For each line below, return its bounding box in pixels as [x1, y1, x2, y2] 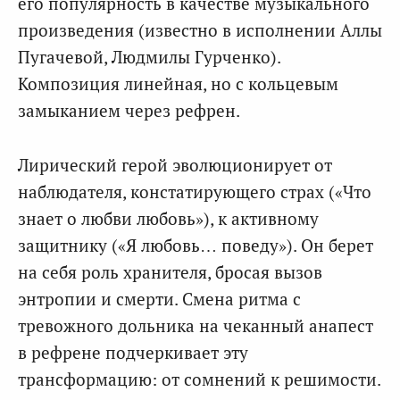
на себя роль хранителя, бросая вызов [18, 260, 322, 283]
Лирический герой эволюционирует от [18, 153, 332, 176]
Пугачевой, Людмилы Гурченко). [18, 46, 280, 69]
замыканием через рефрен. [18, 99, 240, 122]
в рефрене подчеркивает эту [18, 340, 248, 363]
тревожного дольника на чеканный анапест [18, 313, 373, 337]
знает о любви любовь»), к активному [18, 206, 319, 229]
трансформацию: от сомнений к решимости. [18, 367, 381, 390]
